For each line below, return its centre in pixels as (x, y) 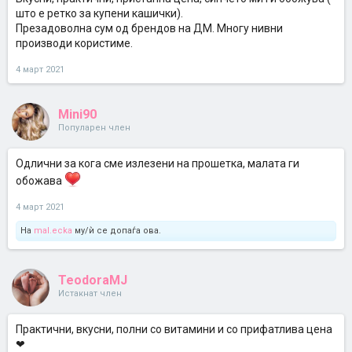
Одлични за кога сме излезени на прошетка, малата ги (158, 163)
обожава (40, 181)
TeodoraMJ (93, 280)
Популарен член (94, 128)
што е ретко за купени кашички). (99, 13)
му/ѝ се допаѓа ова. (117, 231)
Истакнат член (90, 293)
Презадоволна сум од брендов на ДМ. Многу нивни (149, 28)
